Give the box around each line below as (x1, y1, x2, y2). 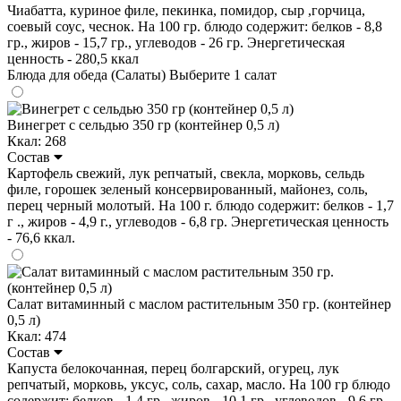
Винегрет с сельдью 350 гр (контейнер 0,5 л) (7, 116, 279, 132)
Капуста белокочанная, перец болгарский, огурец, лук (7, 360, 339, 376)
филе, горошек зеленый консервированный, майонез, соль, (7, 181, 368, 197)
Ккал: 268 (7, 132, 66, 149)
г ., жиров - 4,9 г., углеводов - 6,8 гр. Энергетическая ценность (7, 213, 388, 229)
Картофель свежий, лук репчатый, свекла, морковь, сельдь (7, 165, 364, 181)
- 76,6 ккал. (7, 229, 75, 245)
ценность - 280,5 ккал (7, 50, 139, 66)
